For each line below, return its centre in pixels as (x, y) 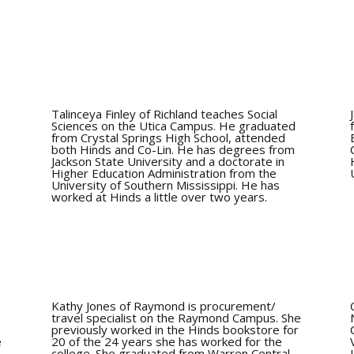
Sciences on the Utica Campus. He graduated (173, 125)
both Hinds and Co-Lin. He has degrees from (173, 149)
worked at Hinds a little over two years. (159, 196)
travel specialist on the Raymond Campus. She (176, 318)
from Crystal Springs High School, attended (168, 137)
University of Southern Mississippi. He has (165, 185)
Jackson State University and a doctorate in (168, 161)
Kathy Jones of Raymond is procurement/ (163, 306)
